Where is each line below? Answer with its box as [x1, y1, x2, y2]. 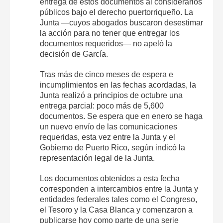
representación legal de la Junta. [40, 153, 155, 162]
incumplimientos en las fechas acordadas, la [40, 80, 196, 89]
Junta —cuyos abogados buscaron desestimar [40, 18, 203, 27]
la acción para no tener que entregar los [40, 28, 180, 37]
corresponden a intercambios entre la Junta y [40, 184, 198, 193]
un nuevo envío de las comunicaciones [40, 122, 177, 131]
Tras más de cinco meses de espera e [40, 70, 173, 79]
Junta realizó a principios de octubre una [40, 91, 183, 100]
